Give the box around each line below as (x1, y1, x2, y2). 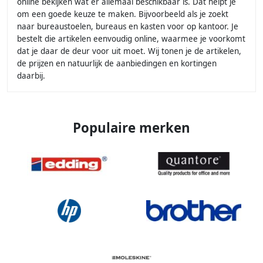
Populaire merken (73, 119, 190, 137)
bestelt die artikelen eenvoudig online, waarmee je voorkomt (17, 33, 245, 45)
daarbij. (17, 70, 45, 82)
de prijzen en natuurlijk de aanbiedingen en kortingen (17, 58, 217, 69)
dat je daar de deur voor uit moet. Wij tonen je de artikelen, (17, 46, 241, 57)
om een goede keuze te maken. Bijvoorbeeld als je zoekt (17, 9, 228, 20)
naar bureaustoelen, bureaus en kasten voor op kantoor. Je (17, 21, 238, 32)
